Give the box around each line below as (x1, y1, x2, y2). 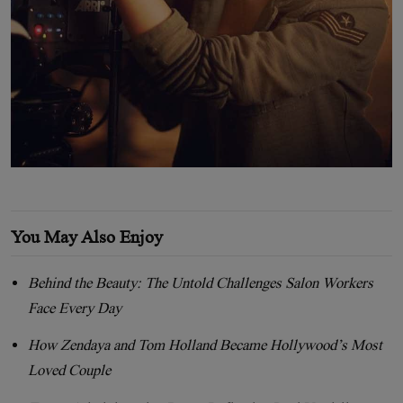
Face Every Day (28, 299, 122, 317)
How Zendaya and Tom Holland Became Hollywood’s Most (28, 336, 383, 354)
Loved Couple (28, 362, 112, 380)
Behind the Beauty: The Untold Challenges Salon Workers (28, 273, 374, 291)
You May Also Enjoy (11, 226, 163, 246)
